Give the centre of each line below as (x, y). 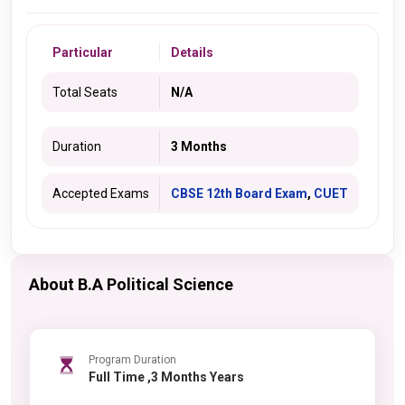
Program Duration (132, 359)
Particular (83, 52)
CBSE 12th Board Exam (239, 193)
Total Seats (85, 92)
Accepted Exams (101, 193)
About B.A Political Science (131, 284)
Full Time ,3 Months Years (196, 377)
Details (192, 52)
